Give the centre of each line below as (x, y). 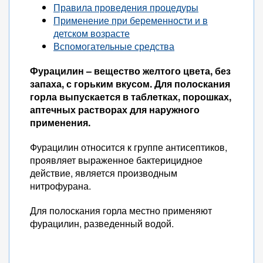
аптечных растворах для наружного (115, 109)
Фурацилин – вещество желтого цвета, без (130, 71)
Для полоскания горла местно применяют (121, 210)
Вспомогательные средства (114, 46)
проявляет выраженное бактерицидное (116, 160)
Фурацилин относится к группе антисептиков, (129, 147)
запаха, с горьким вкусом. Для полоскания (130, 84)
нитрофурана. (60, 186)
